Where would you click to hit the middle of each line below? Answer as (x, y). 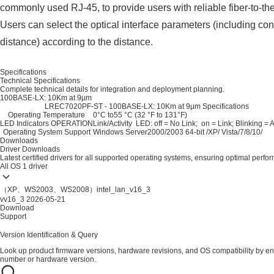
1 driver (35, 166)
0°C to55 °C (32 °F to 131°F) (140, 115)
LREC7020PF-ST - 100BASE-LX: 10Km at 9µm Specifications (146, 106)
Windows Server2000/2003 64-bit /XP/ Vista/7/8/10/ (179, 132)
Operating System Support (46, 132)
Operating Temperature (46, 115)
